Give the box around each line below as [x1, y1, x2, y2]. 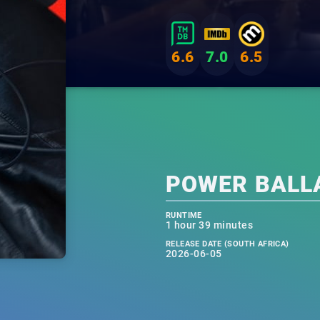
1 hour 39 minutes [166, 219, 254, 231]
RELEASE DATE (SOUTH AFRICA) [166, 239, 289, 249]
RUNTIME [166, 210, 202, 220]
